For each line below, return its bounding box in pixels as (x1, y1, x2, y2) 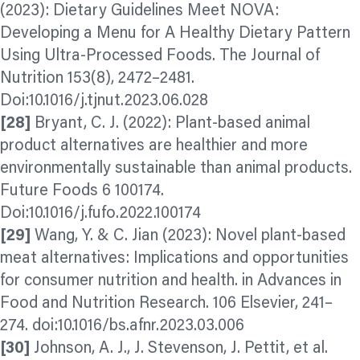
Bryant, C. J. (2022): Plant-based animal (31, 116, 310, 133)
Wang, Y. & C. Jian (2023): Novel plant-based (31, 228, 346, 245)
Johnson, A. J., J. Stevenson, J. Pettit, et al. (30, 341, 328, 358)
